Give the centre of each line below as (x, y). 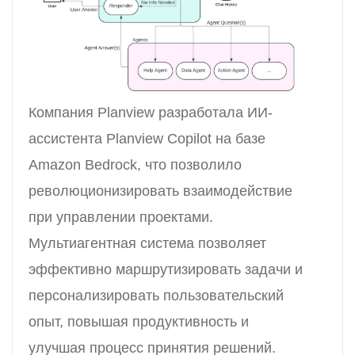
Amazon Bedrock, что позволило (135, 165)
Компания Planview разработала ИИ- (151, 113)
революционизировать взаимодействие (160, 191)
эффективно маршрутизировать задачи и (166, 270)
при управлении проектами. (121, 218)
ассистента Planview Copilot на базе (147, 139)
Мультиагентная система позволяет (147, 244)
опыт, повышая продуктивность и (139, 322)
